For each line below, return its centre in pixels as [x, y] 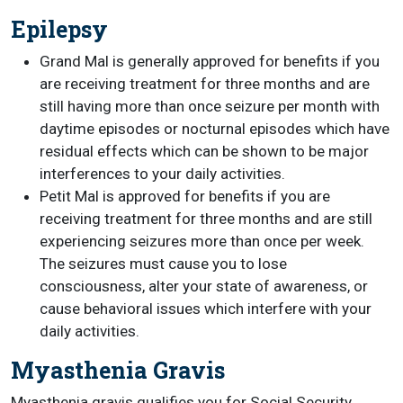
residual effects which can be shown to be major [204, 151]
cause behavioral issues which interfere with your [206, 309]
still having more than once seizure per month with [210, 106]
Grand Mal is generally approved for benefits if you [210, 61]
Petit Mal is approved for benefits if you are [185, 196]
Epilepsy [59, 29]
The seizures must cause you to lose [163, 264]
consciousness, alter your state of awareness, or [204, 286]
